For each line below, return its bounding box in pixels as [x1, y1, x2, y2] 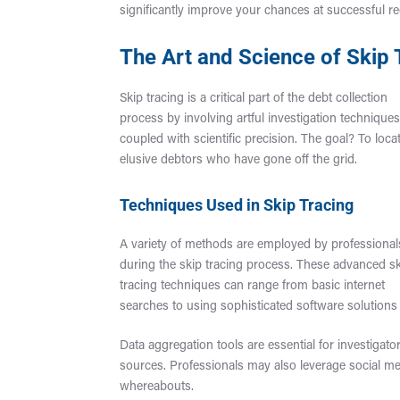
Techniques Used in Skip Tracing [120, 196, 354, 214]
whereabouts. [120, 381, 195, 394]
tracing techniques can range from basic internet [120, 280, 386, 293]
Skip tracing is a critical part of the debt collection [120, 93, 388, 105]
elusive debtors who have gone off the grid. [120, 154, 358, 167]
